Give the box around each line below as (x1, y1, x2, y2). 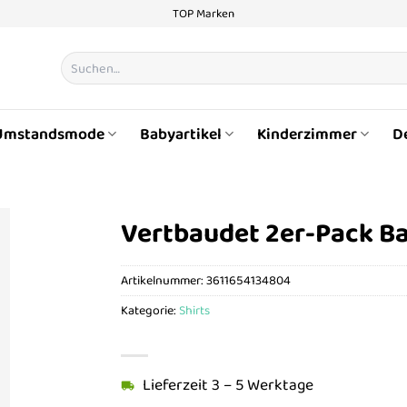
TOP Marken (173, 4, 234, 23)
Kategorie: (121, 300, 180, 321)
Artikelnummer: (121, 270, 207, 291)
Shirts (179, 300, 211, 321)
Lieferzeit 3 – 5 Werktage (143, 372, 314, 399)
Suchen (59, 49, 101, 70)
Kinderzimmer (257, 121, 358, 147)
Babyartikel (139, 121, 222, 147)
